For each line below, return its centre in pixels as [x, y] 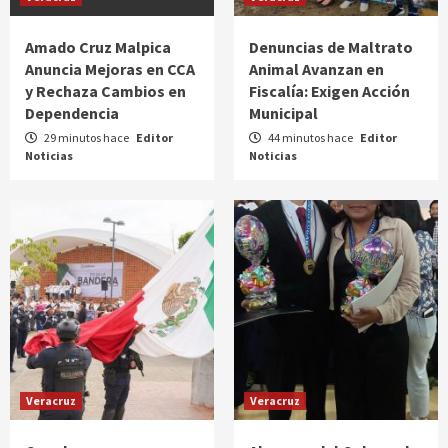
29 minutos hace [86, 137]
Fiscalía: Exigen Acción [329, 90]
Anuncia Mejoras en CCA [110, 68]
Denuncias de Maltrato [331, 46]
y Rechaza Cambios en [105, 90]
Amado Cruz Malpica [98, 46]
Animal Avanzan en [316, 68]
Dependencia [72, 112]
